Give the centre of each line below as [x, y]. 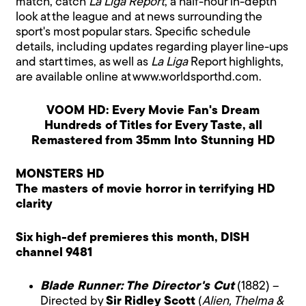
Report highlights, [236, 62]
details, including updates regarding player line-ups [152, 47]
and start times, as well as [84, 62]
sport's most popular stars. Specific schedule [134, 32]
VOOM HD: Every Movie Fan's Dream [153, 111]
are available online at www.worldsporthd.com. [139, 77]
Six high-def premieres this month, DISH [133, 238]
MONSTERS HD [60, 174]
